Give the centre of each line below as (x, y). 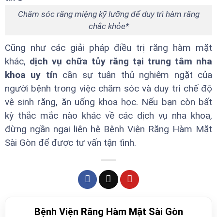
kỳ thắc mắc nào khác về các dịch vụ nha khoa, (108, 116)
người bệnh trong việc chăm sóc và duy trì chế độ (108, 89)
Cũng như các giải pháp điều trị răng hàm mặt (108, 48)
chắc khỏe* (108, 26)
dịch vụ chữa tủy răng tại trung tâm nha (119, 62)
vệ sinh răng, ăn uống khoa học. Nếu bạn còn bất (108, 102)
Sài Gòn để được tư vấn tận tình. (70, 143)
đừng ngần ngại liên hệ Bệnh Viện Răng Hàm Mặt (108, 129)
